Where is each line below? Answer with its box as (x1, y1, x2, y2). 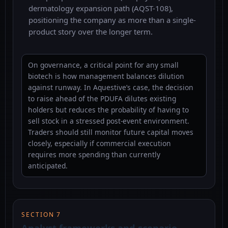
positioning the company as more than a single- (28, 15, 196, 25)
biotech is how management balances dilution (28, 71, 184, 81)
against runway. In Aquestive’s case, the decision (28, 82, 193, 93)
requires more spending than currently (28, 150, 160, 160)
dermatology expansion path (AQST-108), (28, 3, 173, 14)
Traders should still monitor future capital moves (28, 127, 193, 137)
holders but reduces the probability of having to (28, 105, 189, 115)
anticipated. (28, 161, 68, 171)
